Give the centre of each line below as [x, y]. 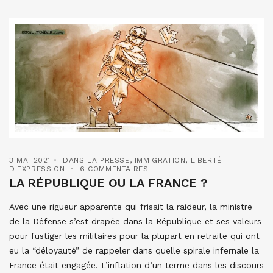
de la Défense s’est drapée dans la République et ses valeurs [135, 222]
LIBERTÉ [206, 161]
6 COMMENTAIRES [114, 169]
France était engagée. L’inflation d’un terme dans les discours [136, 265]
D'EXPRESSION [37, 169]
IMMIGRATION [160, 161]
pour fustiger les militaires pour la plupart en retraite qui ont [134, 236]
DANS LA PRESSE [96, 161]
